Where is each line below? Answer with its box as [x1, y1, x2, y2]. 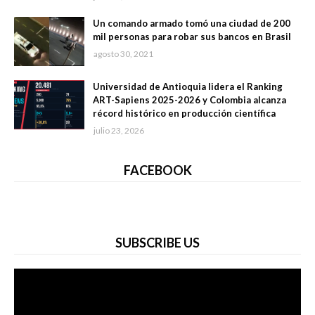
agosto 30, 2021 [94, 49, 153, 60]
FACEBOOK [123, 162, 192, 179]
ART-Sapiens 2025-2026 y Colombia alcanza [93, 94, 286, 106]
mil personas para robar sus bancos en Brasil [93, 31, 291, 43]
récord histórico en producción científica [93, 108, 276, 120]
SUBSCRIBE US [115, 235, 200, 251]
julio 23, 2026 [94, 125, 144, 136]
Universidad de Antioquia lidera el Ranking [93, 81, 283, 93]
